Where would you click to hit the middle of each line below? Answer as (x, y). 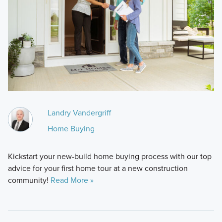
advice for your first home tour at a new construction (98, 168)
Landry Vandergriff (79, 112)
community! (29, 180)
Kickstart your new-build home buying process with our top (110, 156)
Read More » (72, 180)
